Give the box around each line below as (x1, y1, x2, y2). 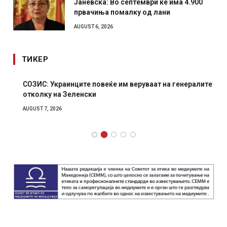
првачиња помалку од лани (74, 8, 170, 17)
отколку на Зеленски (13, 90, 87, 99)
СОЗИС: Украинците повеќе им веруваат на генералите (13, 80, 203, 89)
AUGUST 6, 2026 (74, 24, 113, 30)
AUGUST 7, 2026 (13, 106, 52, 112)
